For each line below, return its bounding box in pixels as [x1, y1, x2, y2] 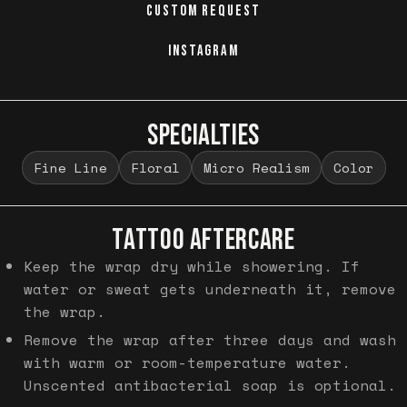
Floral [130, 157, 180, 177]
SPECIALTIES [146, 117, 261, 154]
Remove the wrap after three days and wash [24, 329, 396, 352]
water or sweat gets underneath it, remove [24, 277, 396, 300]
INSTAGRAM [167, 41, 240, 60]
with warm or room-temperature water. [24, 352, 351, 374]
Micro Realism [203, 157, 310, 177]
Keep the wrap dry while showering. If [24, 254, 360, 277]
